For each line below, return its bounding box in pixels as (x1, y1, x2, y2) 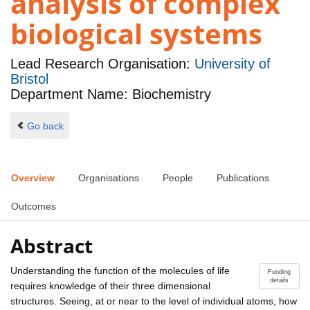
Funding (268, 268, 291, 275)
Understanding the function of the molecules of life (10, 264, 230, 276)
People (163, 172, 193, 184)
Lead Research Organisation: (10, 56, 194, 72)
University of (194, 56, 271, 72)
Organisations (78, 172, 139, 184)
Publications (217, 172, 269, 184)
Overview (11, 172, 55, 184)
